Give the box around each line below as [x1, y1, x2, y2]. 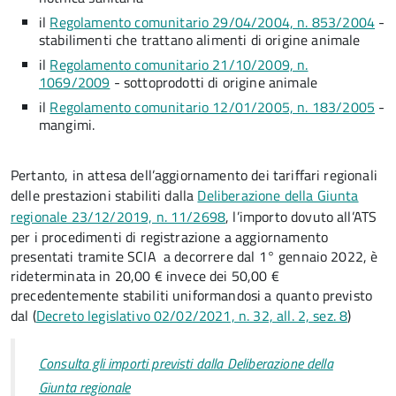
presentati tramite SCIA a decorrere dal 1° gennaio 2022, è [11, 246, 378, 267]
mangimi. [39, 114, 95, 135]
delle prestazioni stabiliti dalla [11, 185, 198, 206]
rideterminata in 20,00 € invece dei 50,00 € [11, 265, 279, 286]
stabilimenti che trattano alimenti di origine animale [39, 29, 361, 50]
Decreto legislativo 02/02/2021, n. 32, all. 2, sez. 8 [35, 305, 348, 326]
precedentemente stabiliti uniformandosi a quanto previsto [11, 285, 373, 306]
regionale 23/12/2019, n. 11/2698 [11, 206, 226, 227]
